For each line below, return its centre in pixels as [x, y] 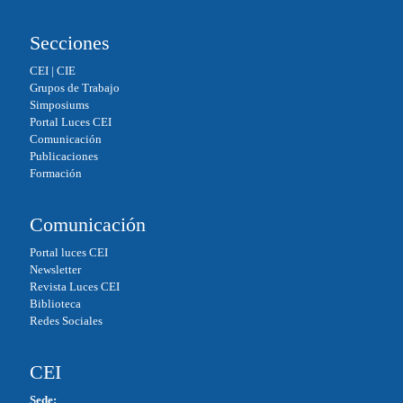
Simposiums [59, 104]
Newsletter [55, 269]
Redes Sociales [66, 320]
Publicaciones [63, 156]
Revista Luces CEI [74, 286]
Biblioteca [55, 303]
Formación [55, 173]
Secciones [69, 43]
